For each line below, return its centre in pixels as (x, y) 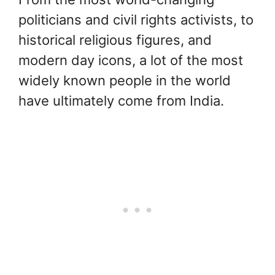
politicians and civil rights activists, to (136, 20)
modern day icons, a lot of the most (131, 60)
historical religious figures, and (115, 40)
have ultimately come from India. (121, 101)
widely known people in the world (125, 80)
